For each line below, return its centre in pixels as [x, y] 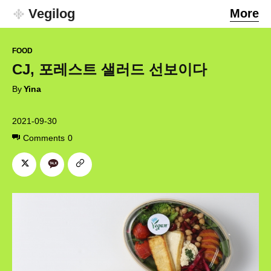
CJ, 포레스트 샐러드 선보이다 [109, 70]
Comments [44, 138]
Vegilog [52, 14]
